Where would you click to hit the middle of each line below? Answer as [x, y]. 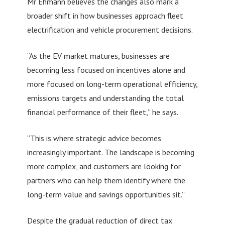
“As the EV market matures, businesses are [98, 56]
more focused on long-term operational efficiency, [112, 84]
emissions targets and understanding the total [105, 98]
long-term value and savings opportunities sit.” [106, 195]
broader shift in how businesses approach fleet [105, 16]
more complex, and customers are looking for [104, 166]
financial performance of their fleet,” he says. [102, 112]
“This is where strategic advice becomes [94, 138]
